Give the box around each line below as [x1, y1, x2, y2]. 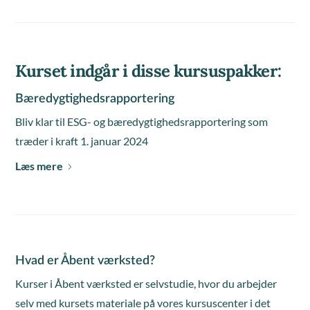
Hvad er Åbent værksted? [15, 255, 156, 267]
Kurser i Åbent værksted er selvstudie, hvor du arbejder [15, 277, 277, 290]
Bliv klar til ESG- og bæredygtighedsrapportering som [15, 115, 268, 128]
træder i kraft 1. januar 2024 [15, 134, 149, 147]
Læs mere [15, 159, 64, 172]
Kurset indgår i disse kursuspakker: [15, 60, 282, 82]
